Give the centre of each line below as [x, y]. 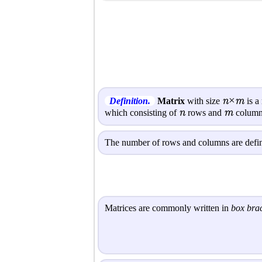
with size [204, 101]
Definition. [130, 101]
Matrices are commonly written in [168, 208]
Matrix [171, 101]
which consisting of [142, 112]
